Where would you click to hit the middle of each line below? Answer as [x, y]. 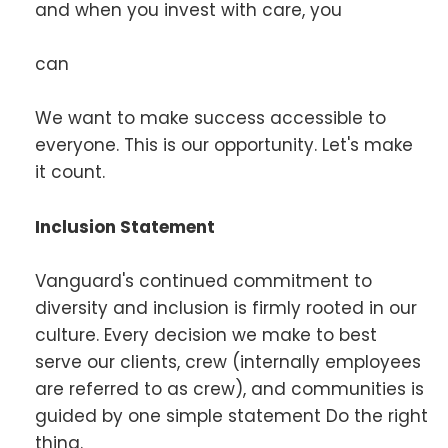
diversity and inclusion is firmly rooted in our [226, 307]
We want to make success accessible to [210, 118]
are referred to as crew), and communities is [229, 388]
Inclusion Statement [125, 226]
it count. [70, 172]
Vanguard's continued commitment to [203, 280]
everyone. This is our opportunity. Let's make [224, 145]
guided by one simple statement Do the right [231, 415]
